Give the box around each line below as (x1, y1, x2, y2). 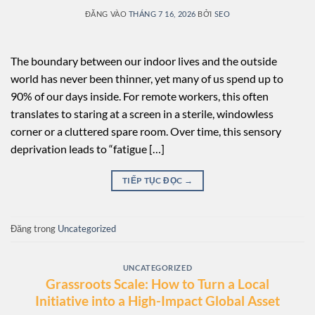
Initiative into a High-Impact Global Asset (35, 292, 280, 309)
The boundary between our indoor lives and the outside (11, 53, 277, 67)
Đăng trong (11, 223, 58, 235)
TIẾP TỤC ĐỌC (122, 174, 184, 186)
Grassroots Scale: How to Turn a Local (46, 275, 269, 292)
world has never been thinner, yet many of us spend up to (11, 71, 283, 85)
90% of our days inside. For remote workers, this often (11, 89, 269, 103)
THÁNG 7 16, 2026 (128, 8, 196, 18)
